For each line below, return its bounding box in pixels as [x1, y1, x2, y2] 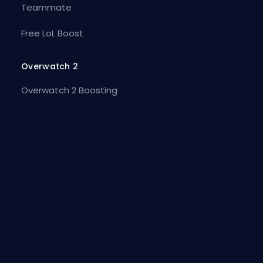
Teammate [21, 1, 72, 14]
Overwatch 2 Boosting [21, 84, 117, 97]
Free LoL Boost [21, 27, 83, 40]
